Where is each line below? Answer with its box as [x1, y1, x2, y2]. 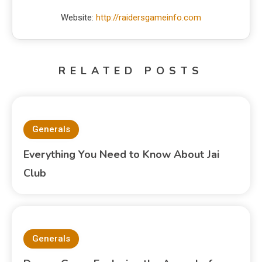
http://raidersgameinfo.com [96, 12, 201, 23]
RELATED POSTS [58, 63, 204, 78]
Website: [61, 12, 96, 23]
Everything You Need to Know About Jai [23, 147, 220, 161]
